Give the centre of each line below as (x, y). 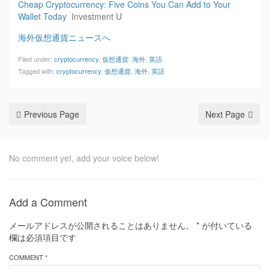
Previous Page (52, 114)
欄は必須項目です (43, 237)
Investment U (97, 16)
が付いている (226, 225)
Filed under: (36, 59)
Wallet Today (42, 16)
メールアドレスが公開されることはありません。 (101, 225)
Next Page (225, 114)
